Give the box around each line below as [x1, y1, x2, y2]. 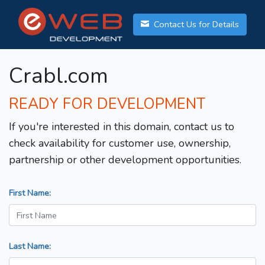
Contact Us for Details [151, 18, 239, 31]
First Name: [9, 187, 51, 199]
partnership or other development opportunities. [9, 153, 241, 167]
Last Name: [9, 240, 51, 253]
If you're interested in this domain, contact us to [9, 119, 234, 134]
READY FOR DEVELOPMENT [9, 94, 205, 115]
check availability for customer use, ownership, [9, 136, 231, 151]
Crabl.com [9, 62, 108, 91]
